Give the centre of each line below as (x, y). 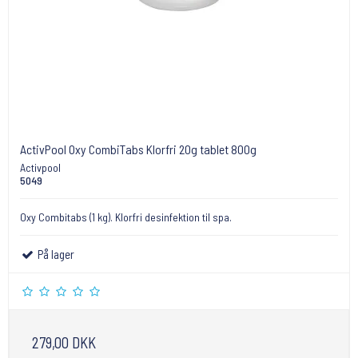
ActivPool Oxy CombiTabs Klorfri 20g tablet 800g (138, 149)
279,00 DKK (64, 343)
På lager (55, 255)
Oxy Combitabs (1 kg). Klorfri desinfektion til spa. (126, 217)
